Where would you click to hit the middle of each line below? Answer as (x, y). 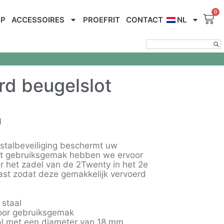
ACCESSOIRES (38, 20)
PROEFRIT (101, 20)
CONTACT (144, 20)
